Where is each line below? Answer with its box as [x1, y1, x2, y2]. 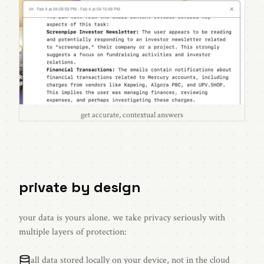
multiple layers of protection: [19, 226, 127, 239]
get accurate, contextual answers [81, 110, 183, 121]
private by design [19, 178, 141, 197]
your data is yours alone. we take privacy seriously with [19, 212, 225, 225]
